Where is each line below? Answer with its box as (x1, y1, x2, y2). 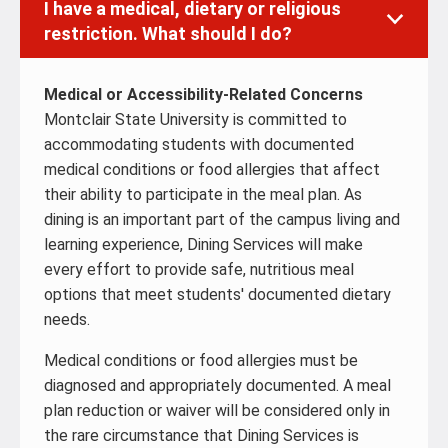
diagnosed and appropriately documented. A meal (44, 376, 391, 395)
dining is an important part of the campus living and (44, 210, 400, 229)
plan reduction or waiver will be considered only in (44, 401, 390, 420)
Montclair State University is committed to (44, 110, 347, 129)
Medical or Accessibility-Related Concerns (44, 85, 363, 104)
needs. (44, 310, 90, 329)
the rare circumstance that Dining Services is (44, 426, 359, 445)
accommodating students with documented (44, 135, 354, 154)
